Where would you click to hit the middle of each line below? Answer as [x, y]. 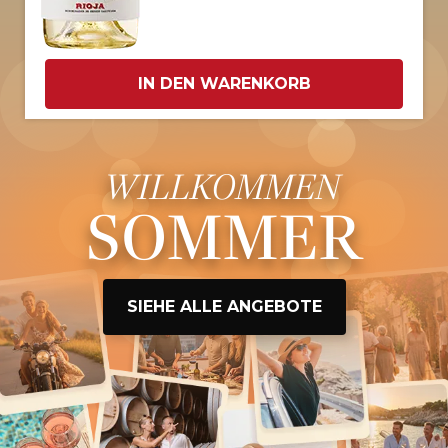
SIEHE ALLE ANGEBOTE [224, 307]
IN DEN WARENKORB [224, 84]
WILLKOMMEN [224, 187]
